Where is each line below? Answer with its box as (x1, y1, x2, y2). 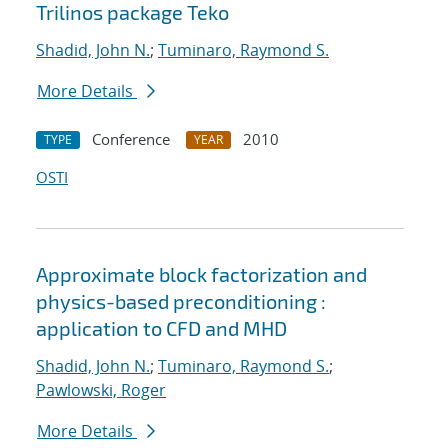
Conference (92, 129, 170, 150)
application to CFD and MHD (36, 316, 287, 341)
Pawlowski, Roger (36, 379, 166, 402)
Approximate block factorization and (36, 262, 367, 287)
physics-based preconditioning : (36, 289, 326, 314)
